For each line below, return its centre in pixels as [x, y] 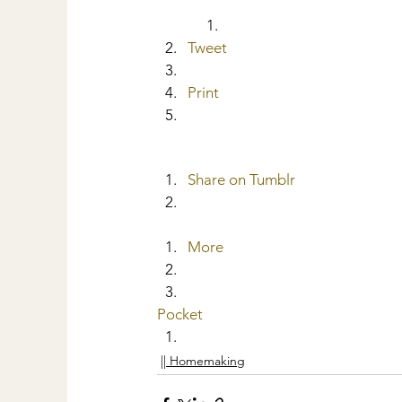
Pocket [180, 314]
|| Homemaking [203, 360]
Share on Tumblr [241, 179]
